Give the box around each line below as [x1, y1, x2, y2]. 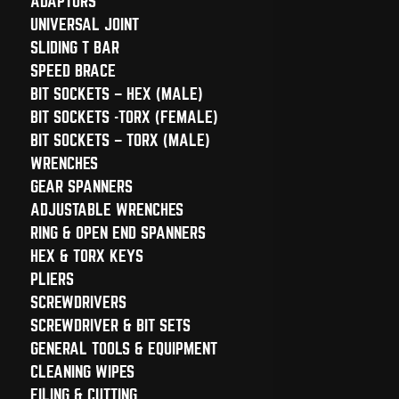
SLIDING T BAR [29, 39, 119, 56]
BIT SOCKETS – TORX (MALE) [29, 132, 210, 149]
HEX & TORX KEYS [29, 248, 143, 265]
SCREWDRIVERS [29, 294, 126, 311]
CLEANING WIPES [29, 363, 134, 380]
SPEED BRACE [29, 62, 116, 79]
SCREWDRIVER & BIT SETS [29, 317, 191, 334]
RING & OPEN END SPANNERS [29, 224, 206, 241]
